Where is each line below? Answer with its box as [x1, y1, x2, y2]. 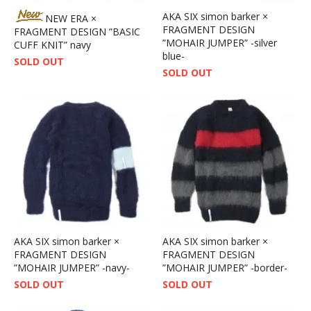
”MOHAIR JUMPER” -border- [162, 260, 287, 274]
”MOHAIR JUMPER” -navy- [14, 260, 130, 274]
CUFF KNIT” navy [14, 37, 91, 51]
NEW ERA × [45, 11, 96, 25]
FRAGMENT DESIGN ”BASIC [14, 24, 140, 38]
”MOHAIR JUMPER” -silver [162, 35, 277, 49]
